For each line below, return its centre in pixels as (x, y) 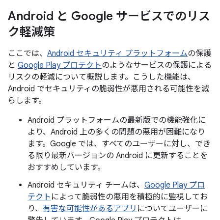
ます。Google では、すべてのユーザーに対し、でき (119, 144)
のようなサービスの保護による (157, 65)
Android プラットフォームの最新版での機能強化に (117, 120)
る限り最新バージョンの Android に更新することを (118, 156)
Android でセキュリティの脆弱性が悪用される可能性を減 (109, 89)
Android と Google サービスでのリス (109, 16)
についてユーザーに (172, 209)
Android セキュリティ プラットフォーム (117, 54)
